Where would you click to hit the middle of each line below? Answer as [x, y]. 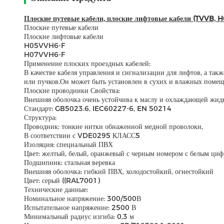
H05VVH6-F [44, 45]
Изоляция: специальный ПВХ [68, 144]
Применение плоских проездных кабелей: [87, 63]
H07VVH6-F [44, 54]
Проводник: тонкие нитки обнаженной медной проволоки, [113, 126]
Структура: [40, 117]
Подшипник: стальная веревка [69, 162]
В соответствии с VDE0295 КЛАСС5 [82, 135]
